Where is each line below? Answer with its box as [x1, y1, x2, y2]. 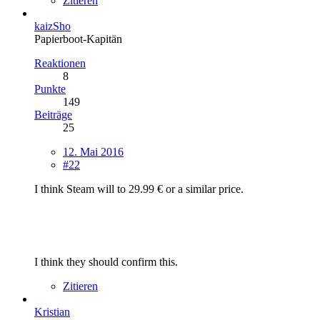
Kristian [34, 305, 70, 318]
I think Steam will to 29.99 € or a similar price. [34, 182, 244, 195]
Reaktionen [34, 56, 86, 69]
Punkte [34, 82, 66, 95]
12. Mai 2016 [63, 145, 124, 158]
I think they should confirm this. [34, 255, 178, 268]
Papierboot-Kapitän [34, 32, 122, 45]
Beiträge [34, 108, 72, 121]
